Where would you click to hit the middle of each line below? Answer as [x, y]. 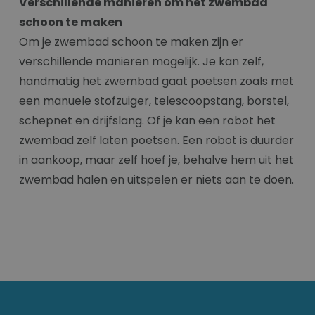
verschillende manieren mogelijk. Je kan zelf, [141, 62]
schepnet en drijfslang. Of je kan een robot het [147, 121]
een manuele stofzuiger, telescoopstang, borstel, [154, 101]
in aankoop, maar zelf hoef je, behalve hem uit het [156, 160]
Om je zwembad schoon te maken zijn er [131, 42]
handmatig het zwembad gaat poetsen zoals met [156, 82]
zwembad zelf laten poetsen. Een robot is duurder [156, 141]
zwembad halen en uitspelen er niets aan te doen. [156, 180]
